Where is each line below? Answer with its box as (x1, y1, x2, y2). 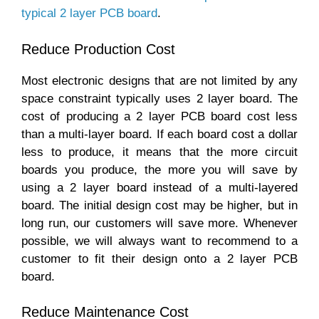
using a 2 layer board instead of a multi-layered (21, 180, 298, 194)
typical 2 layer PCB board (21, 6, 157, 21)
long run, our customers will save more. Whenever (21, 216, 298, 230)
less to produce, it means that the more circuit (21, 145, 298, 159)
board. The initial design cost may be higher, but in (21, 198, 298, 212)
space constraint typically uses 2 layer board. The (21, 91, 298, 105)
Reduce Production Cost (21, 41, 175, 57)
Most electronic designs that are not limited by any (21, 73, 298, 88)
